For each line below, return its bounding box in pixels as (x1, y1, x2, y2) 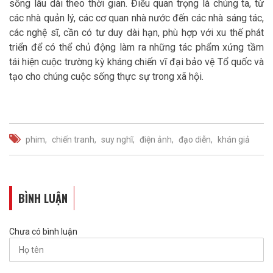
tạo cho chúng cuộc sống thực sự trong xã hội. (9, 71, 206, 83)
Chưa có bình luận (9, 227, 77, 237)
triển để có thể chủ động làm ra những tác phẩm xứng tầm (9, 41, 264, 54)
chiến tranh (52, 135, 94, 145)
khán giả (218, 135, 250, 145)
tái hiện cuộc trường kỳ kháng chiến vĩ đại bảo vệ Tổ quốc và (9, 56, 264, 68)
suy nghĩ (101, 135, 133, 145)
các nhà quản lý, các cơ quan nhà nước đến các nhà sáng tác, (9, 12, 264, 24)
